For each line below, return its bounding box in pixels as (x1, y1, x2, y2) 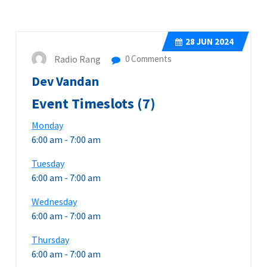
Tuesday (32, 157, 64, 169)
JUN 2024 (195, 35, 234, 47)
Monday (32, 119, 63, 131)
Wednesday (32, 195, 77, 207)
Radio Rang (54, 52, 101, 65)
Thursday (32, 233, 69, 246)
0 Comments (123, 52, 172, 64)
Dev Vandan (32, 73, 99, 89)
